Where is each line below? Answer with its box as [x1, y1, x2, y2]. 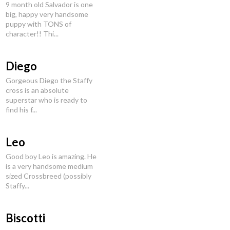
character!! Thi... [6, 29, 59, 38]
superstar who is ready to [6, 95, 87, 104]
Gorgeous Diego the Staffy [6, 76, 92, 85]
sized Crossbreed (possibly [6, 171, 91, 180]
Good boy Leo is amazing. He [6, 152, 97, 161]
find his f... [6, 105, 37, 114]
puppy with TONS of [6, 20, 71, 28]
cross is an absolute [6, 86, 69, 94]
